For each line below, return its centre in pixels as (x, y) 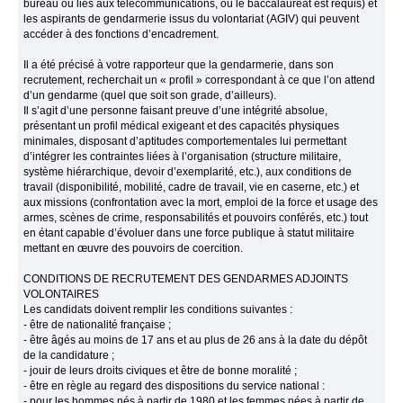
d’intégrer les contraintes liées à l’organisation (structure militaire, (183, 157)
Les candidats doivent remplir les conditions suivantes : (158, 310)
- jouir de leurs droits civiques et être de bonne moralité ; (161, 371)
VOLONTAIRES (62, 295)
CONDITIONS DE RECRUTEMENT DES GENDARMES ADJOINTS (186, 279)
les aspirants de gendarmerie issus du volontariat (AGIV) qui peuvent (192, 19)
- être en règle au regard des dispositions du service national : (175, 386)
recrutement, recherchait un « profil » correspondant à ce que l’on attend (200, 81)
